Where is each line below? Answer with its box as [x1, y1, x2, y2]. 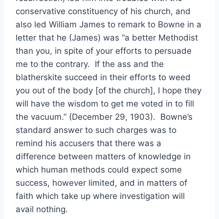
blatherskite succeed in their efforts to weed [16, 72, 191, 82]
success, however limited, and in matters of [16, 178, 187, 188]
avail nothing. [16, 204, 68, 214]
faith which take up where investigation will [16, 191, 185, 201]
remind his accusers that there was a [16, 138, 161, 148]
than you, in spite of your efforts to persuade [16, 46, 192, 56]
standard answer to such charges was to [16, 125, 176, 135]
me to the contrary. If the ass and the [16, 59, 164, 69]
